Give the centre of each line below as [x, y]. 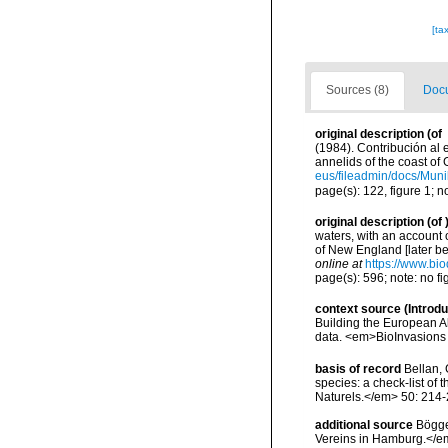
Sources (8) [357, 90]
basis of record [358, 368]
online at [338, 264]
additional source [364, 424]
